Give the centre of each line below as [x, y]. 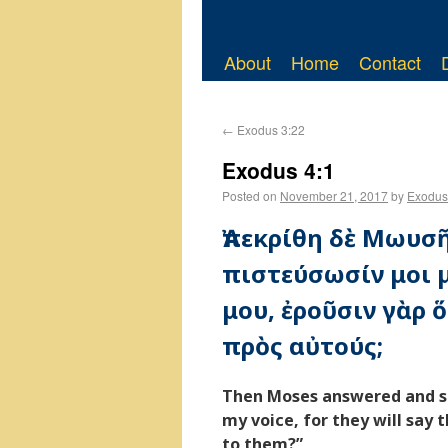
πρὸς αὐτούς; [302, 345]
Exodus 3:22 [269, 129]
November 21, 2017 [334, 195]
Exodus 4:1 [278, 170]
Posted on [249, 195]
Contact [390, 62]
